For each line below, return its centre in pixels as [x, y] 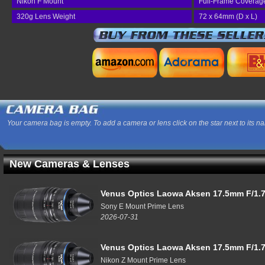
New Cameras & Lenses [70, 164]
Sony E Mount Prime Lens [142, 206]
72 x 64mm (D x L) [228, 17]
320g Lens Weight [46, 17]
